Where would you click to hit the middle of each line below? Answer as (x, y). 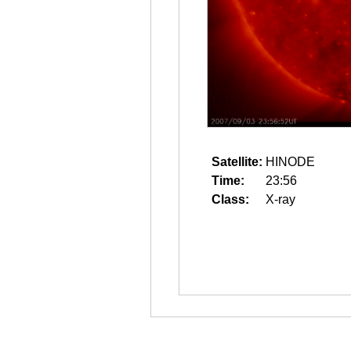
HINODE (290, 162)
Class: (230, 199)
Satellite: (237, 162)
